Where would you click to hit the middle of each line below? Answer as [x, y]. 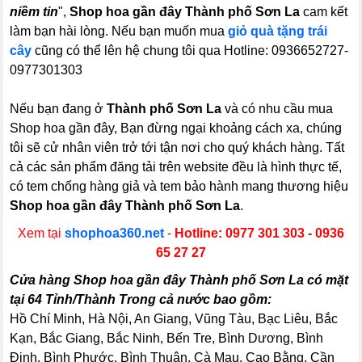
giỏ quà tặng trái [278, 31]
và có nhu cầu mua [278, 108]
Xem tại [41, 233]
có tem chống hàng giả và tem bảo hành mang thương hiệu [179, 186]
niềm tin [34, 11]
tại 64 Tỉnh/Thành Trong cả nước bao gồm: [141, 299]
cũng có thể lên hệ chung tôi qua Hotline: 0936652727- [190, 50]
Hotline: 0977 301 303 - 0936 [259, 233]
